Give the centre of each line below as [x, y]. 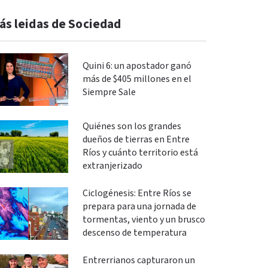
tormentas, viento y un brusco [144, 220]
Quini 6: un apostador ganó [137, 66]
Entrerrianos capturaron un [138, 260]
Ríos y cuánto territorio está [140, 153]
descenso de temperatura [134, 233]
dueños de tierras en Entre [136, 139]
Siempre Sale [109, 92]
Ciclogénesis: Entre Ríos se [137, 193]
